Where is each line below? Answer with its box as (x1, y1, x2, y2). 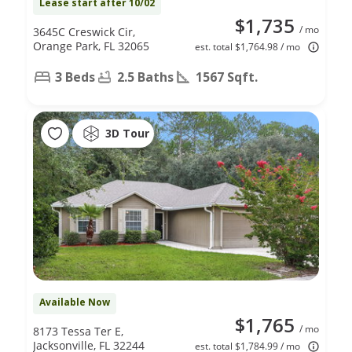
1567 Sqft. (196, 68, 258, 86)
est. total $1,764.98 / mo (195, 39, 300, 53)
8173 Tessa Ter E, (33, 323, 123, 339)
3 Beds (55, 68, 95, 86)
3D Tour (105, 126, 149, 141)
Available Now (39, 295, 110, 309)
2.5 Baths (117, 68, 174, 86)
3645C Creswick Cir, (33, 24, 135, 39)
